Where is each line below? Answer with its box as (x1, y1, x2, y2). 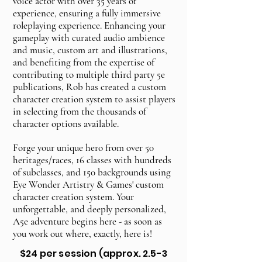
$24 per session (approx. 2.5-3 (20, 247, 167, 261)
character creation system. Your (13, 191, 134, 204)
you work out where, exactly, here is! (13, 227, 152, 240)
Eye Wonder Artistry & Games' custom (13, 178, 164, 191)
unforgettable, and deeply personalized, (13, 203, 166, 216)
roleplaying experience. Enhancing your (13, 19, 166, 32)
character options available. (13, 118, 119, 130)
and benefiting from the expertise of (13, 56, 154, 69)
